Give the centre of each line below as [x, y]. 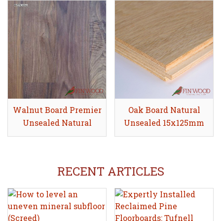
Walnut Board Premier [57, 110]
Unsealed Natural [57, 123]
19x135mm [57, 136]
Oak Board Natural [164, 110]
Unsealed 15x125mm [164, 123]
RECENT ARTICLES [110, 171]
